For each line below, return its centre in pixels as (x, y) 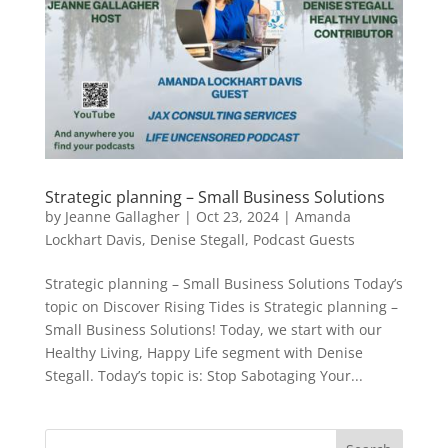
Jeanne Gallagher (122, 217)
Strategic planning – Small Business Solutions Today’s (223, 284)
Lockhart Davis (93, 240)
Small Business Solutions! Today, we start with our (213, 330)
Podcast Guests (303, 240)
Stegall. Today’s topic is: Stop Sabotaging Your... (203, 376)
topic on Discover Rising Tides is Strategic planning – (221, 307)
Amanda (322, 217)
